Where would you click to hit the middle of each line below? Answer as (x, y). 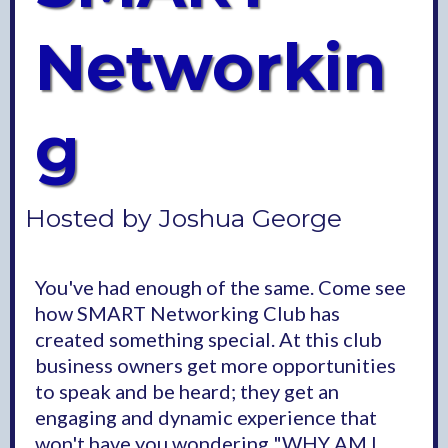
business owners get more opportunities (215, 364)
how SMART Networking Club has (187, 312)
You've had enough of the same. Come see (220, 286)
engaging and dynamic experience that (206, 416)
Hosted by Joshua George (183, 217)
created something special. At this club (208, 338)
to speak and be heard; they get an (187, 390)
